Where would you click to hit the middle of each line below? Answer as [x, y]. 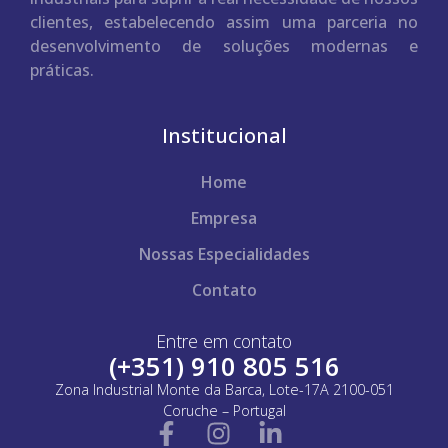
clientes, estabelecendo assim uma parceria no [224, 21]
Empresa [224, 217]
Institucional [224, 135]
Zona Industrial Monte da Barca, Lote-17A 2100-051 [224, 389]
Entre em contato [224, 340]
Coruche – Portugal [224, 410]
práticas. [62, 69]
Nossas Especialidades [224, 253]
